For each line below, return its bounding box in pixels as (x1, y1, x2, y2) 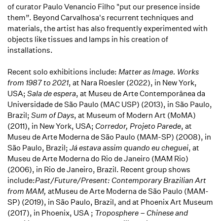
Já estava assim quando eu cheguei (70, 143, 188, 152)
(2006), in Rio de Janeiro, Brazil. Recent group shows (7, 165, 190, 174)
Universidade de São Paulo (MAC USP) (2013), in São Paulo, (7, 100, 212, 109)
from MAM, (7, 186, 48, 196)
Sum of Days (31, 110, 74, 120)
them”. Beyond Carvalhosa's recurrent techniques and (7, 13, 193, 22)
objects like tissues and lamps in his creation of (7, 35, 168, 44)
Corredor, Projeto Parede (95, 121, 181, 131)
